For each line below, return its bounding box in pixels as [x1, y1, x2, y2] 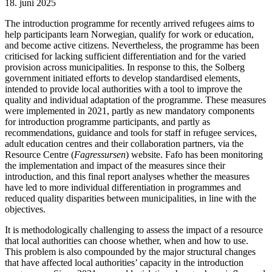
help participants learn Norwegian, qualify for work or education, [5, 29, 254, 39]
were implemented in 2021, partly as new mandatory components [5, 105, 254, 116]
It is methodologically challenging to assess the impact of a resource [5, 224, 263, 235]
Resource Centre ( [5, 149, 74, 160]
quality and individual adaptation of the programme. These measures [5, 94, 266, 105]
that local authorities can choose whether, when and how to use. [5, 235, 248, 246]
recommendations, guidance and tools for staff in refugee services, [5, 127, 257, 138]
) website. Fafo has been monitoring [126, 149, 263, 160]
